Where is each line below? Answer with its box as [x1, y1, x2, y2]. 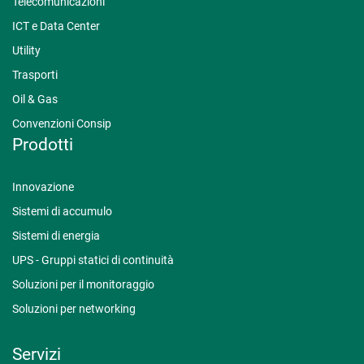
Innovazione [12, 180, 74, 193]
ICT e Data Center [12, 19, 100, 32]
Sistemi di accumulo [12, 205, 112, 218]
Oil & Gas [12, 93, 58, 106]
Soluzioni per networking [12, 302, 136, 315]
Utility [12, 44, 41, 57]
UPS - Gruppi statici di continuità [12, 253, 174, 266]
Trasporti [12, 68, 58, 81]
